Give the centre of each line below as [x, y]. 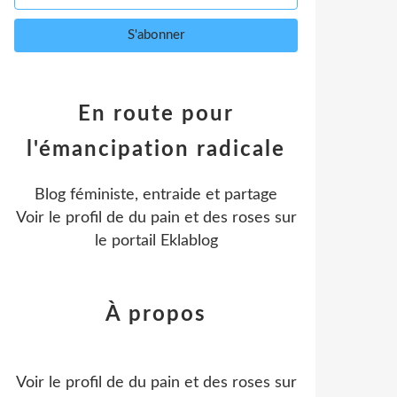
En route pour [156, 114]
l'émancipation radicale [156, 150]
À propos [156, 315]
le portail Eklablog [156, 241]
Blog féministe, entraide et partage [156, 195]
